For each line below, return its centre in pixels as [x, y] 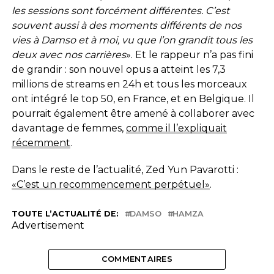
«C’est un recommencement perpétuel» [110, 184]
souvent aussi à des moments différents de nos [126, 25]
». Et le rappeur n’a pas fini [189, 54]
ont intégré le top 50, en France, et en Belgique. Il [133, 98]
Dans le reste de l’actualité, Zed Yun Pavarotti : [125, 169]
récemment [41, 143]
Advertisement [48, 225]
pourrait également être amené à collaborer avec [133, 113]
